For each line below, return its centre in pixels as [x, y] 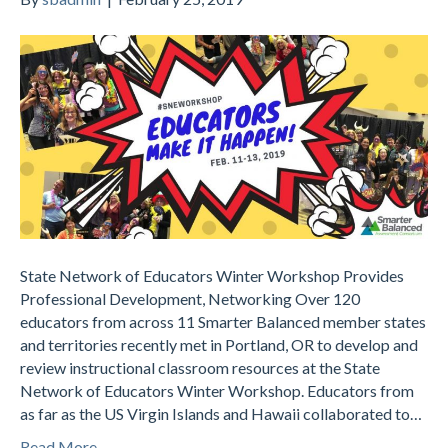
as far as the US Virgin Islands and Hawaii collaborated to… [221, 413]
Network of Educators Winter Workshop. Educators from [217, 390]
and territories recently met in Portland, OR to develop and [219, 344]
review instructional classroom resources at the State [200, 367]
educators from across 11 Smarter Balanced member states [223, 321]
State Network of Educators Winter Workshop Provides [212, 275]
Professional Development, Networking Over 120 [190, 298]
